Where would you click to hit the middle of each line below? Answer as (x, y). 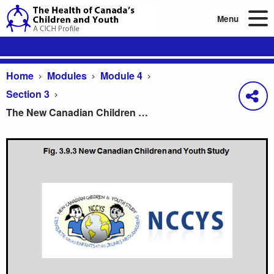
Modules (67, 76)
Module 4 (121, 76)
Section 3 (28, 94)
